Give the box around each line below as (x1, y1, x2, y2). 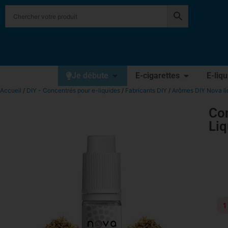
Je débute (72, 71, 108, 80)
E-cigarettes (135, 71, 180, 80)
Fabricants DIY (125, 87, 167, 94)
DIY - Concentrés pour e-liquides (26, 87, 120, 94)
